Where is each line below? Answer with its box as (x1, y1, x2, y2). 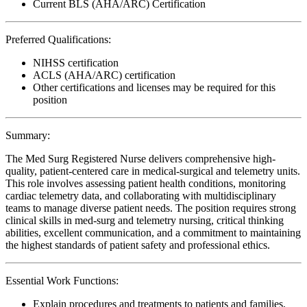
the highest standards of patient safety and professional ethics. (5, 238, 270, 251)
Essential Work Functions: (5, 274, 119, 286)
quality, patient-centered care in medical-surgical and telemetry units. (5, 164, 300, 177)
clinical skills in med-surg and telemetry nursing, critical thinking (5, 214, 284, 226)
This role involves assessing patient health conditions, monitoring (5, 177, 286, 189)
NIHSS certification (33, 56, 119, 69)
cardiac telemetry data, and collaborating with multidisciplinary (5, 189, 276, 201)
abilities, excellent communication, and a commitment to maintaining (5, 226, 301, 238)
